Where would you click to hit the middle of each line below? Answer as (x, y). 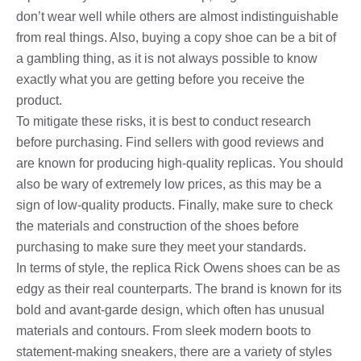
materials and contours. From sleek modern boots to (164, 330)
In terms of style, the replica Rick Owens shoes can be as (178, 268)
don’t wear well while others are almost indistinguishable (177, 16)
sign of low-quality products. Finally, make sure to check (174, 205)
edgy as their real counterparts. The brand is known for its (179, 288)
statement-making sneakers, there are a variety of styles (174, 351)
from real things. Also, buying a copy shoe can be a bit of (176, 37)
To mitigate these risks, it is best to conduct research (164, 121)
